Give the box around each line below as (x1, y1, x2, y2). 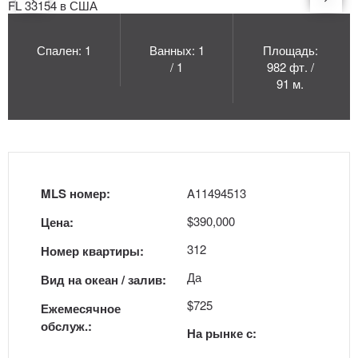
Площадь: (262, 42, 318, 58)
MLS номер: (41, 185, 110, 202)
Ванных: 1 (149, 42, 205, 58)
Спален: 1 (37, 42, 92, 58)
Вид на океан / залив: (41, 271, 166, 288)
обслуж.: (41, 317, 92, 335)
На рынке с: (187, 324, 257, 342)
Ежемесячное (41, 300, 121, 317)
